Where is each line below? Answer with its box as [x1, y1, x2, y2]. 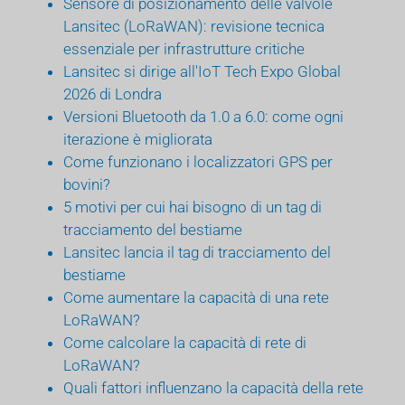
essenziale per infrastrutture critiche [63, 39, 305, 58]
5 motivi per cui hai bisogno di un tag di [63, 197, 322, 216]
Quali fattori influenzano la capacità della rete [63, 378, 363, 397]
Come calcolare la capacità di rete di [63, 333, 306, 352]
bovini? [63, 174, 110, 193]
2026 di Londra [63, 84, 162, 103]
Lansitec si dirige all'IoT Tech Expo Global [63, 61, 341, 80]
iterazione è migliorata [63, 129, 212, 148]
